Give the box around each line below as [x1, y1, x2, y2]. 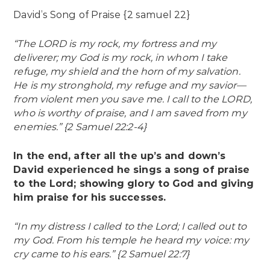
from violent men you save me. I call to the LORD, [13, 93, 252, 105]
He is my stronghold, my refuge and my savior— [13, 80, 246, 92]
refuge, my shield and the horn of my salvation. [13, 66, 240, 78]
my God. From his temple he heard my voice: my [13, 234, 250, 246]
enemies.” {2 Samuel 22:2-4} [13, 121, 146, 133]
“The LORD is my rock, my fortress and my [13, 38, 217, 50]
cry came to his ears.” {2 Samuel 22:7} [13, 248, 189, 260]
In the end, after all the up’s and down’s [13, 150, 226, 162]
